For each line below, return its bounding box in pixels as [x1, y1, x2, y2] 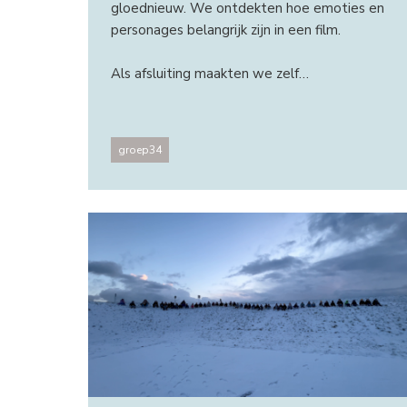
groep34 [117, 142, 162, 157]
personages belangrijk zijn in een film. [110, 21, 344, 40]
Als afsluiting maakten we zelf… [110, 65, 309, 84]
